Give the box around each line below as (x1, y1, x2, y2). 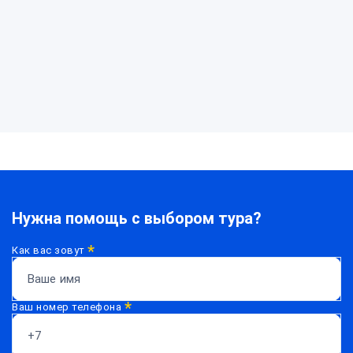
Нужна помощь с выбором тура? (12, 209, 262, 229)
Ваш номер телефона (12, 301, 124, 314)
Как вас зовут (12, 244, 88, 257)
